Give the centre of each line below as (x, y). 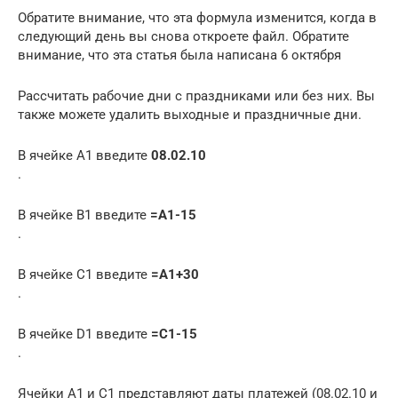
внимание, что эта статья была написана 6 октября (179, 55)
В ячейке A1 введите (84, 155)
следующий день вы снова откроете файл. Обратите (183, 36)
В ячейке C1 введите (84, 274)
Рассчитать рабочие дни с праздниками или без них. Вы (196, 96)
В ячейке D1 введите (84, 334)
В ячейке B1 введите (84, 215)
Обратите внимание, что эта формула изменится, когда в (197, 17)
